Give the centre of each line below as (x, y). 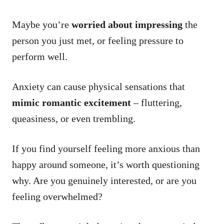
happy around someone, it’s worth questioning (106, 164)
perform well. (41, 56)
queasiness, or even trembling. (75, 118)
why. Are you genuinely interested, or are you (104, 180)
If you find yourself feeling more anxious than (106, 148)
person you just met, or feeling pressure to (98, 40)
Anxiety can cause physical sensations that (98, 86)
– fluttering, (156, 102)
